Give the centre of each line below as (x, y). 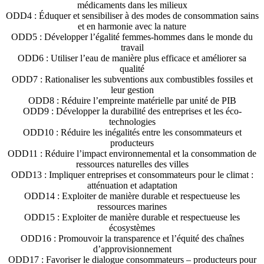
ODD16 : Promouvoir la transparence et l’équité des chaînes (132, 239)
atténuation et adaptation (132, 186)
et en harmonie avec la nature (132, 27)
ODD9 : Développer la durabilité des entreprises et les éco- (132, 111)
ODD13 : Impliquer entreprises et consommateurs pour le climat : (132, 175)
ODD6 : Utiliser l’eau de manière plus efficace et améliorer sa (132, 58)
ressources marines (132, 207)
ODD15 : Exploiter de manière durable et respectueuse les (132, 217)
